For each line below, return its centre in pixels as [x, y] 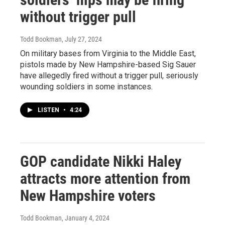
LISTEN [49, 110]
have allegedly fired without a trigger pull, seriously [109, 75]
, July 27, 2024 [82, 39]
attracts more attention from [105, 178]
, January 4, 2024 [86, 218]
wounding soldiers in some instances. [86, 86]
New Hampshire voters [88, 195]
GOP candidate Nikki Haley [101, 161]
